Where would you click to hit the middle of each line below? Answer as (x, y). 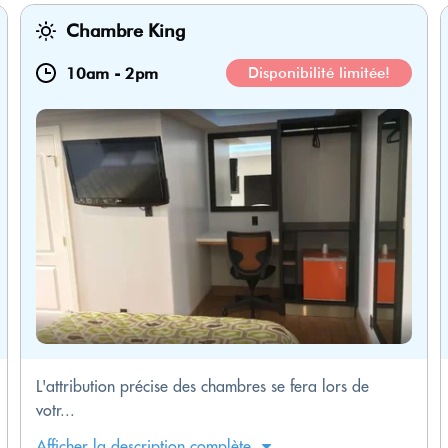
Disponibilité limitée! (319, 73)
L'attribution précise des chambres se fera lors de (202, 386)
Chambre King (125, 31)
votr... (55, 410)
